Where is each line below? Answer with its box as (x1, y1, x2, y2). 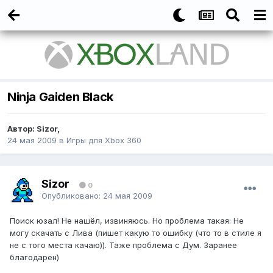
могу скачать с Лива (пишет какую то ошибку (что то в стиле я (10, 228, 261, 238)
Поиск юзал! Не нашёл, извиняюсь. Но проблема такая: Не (10, 216, 244, 226)
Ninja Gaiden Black (7, 90, 113, 105)
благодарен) (10, 252, 59, 263)
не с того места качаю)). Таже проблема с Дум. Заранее (10, 240, 237, 250)
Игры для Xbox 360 (66, 135, 141, 146)
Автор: (7, 124, 37, 134)
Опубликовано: (41, 190, 103, 200)
